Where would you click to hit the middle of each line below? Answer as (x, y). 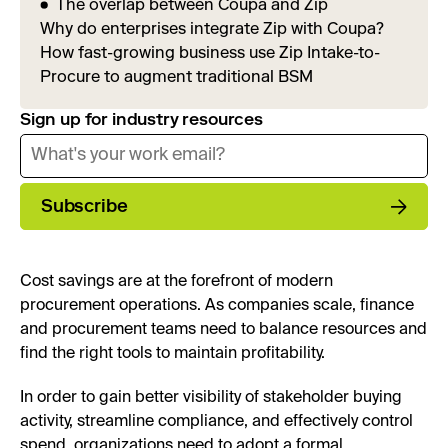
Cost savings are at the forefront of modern (176, 281)
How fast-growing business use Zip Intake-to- (210, 52)
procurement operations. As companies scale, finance (217, 305)
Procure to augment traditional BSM (176, 76)
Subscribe (84, 205)
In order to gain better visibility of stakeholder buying (211, 397)
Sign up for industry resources (141, 118)
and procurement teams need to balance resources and (223, 329)
